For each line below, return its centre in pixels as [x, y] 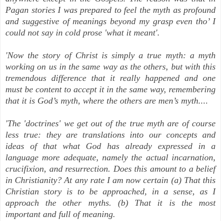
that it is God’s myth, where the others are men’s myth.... [107, 101]
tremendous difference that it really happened [95, 78]
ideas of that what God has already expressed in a [110, 146]
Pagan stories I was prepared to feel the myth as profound [110, 10]
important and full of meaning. [60, 214]
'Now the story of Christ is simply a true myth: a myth [110, 55]
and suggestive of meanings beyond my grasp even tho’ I [110, 21]
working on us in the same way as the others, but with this [110, 67]
